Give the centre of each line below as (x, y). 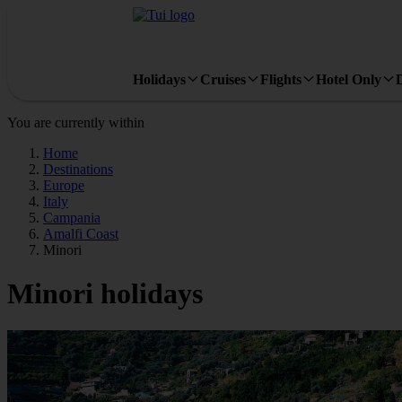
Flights (281, 79)
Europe (64, 185)
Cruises (223, 79)
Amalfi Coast (81, 234)
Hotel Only (349, 79)
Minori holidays (105, 294)
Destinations (78, 169)
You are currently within (76, 122)
